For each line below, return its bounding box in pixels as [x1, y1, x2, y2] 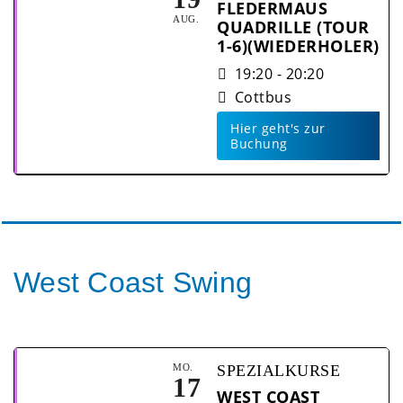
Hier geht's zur [230, 120, 326, 138]
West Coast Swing [13, 266, 252, 300]
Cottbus [234, 87, 291, 108]
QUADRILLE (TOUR [217, 16, 370, 39]
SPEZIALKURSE [217, 362, 340, 381]
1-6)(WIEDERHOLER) [217, 35, 380, 58]
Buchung [230, 135, 288, 153]
